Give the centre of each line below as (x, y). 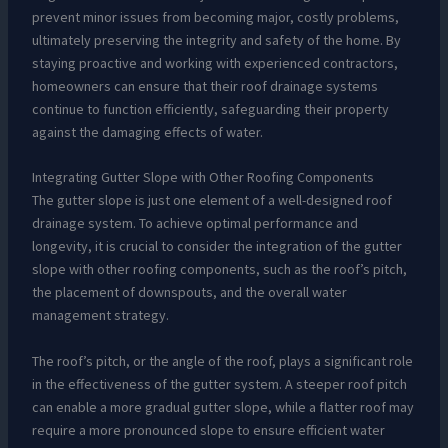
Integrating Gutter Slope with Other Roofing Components (202, 177)
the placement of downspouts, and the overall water (189, 292)
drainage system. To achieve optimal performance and (194, 223)
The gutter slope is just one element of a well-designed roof (211, 200)
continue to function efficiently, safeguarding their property (210, 108)
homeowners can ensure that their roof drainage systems (204, 85)
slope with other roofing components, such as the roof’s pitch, (219, 269)
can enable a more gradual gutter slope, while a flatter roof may (222, 406)
